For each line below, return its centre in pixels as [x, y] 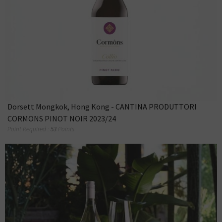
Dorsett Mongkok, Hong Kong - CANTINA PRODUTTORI [102, 107]
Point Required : [29, 129]
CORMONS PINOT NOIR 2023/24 [62, 119]
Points [66, 129]
